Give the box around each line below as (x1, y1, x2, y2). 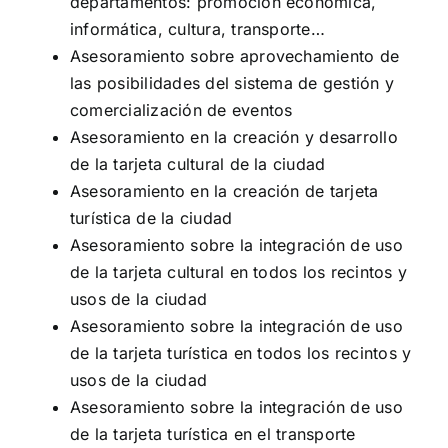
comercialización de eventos (70, 99, 293, 120)
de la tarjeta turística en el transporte (70, 423, 356, 444)
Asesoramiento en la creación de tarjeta (70, 180, 379, 201)
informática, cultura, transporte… (70, 18, 325, 39)
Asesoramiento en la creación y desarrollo (70, 126, 398, 147)
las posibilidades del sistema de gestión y (70, 72, 395, 93)
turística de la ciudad (70, 207, 233, 228)
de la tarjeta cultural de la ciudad (70, 153, 326, 174)
